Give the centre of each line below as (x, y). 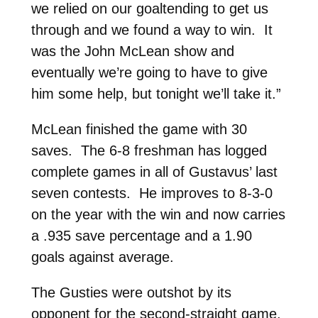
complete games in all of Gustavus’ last (154, 171)
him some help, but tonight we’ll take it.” (156, 93)
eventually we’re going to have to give (149, 72)
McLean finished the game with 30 (139, 129)
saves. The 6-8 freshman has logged (149, 150)
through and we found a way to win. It (152, 29)
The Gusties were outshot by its (131, 292)
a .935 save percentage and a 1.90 (141, 235)
